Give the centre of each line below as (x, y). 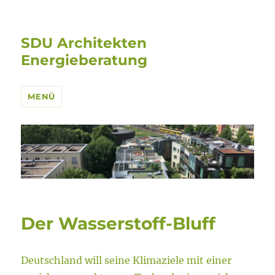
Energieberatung (84, 60)
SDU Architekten (84, 43)
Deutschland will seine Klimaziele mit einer (126, 261)
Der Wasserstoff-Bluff (118, 224)
